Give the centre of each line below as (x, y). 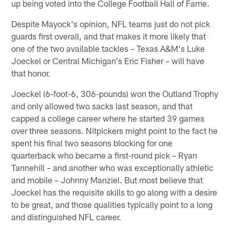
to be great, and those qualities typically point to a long (112, 204)
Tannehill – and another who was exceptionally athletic (113, 167)
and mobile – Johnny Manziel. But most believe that (107, 179)
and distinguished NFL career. (66, 216)
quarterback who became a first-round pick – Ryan (104, 155)
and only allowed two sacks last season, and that (102, 106)
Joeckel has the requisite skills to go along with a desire (114, 192)
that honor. (31, 73)
